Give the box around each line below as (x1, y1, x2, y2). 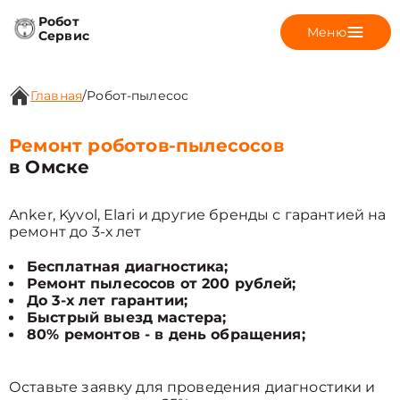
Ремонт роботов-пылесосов (9, 135, 284, 156)
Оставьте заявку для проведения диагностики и (9, 379, 376, 396)
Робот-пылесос (87, 87, 189, 104)
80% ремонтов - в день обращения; (27, 326, 305, 343)
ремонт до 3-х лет (9, 223, 142, 240)
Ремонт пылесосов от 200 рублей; (27, 275, 296, 292)
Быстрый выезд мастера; (27, 309, 227, 326)
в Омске (9, 156, 90, 178)
